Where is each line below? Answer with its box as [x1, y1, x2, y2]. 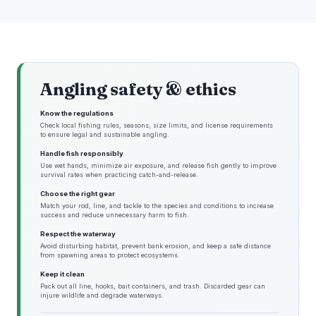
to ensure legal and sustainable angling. [40, 130, 169, 138]
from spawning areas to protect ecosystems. [40, 251, 180, 259]
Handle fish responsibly [40, 150, 123, 157]
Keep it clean [40, 270, 85, 278]
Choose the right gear [40, 190, 115, 197]
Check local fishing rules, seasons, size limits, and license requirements [40, 121, 273, 129]
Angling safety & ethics [40, 79, 236, 99]
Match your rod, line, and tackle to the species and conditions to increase [40, 202, 274, 209]
